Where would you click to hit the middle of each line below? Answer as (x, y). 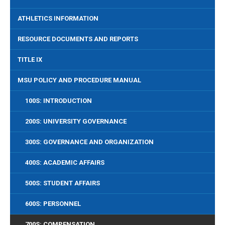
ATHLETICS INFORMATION (58, 18)
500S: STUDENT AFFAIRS (63, 183)
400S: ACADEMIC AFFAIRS (65, 162)
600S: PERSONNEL (53, 204)
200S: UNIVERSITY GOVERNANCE (76, 121)
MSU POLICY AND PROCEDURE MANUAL (79, 80)
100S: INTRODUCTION (59, 101)
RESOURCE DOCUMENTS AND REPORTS (78, 39)
